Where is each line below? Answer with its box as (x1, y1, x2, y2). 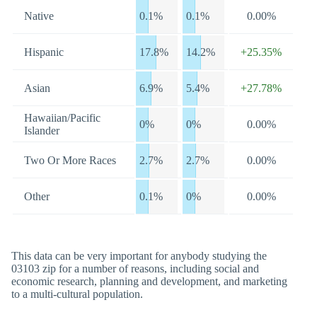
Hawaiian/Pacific (24, 112, 100, 124)
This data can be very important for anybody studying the (11, 250, 267, 262)
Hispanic (24, 46, 64, 58)
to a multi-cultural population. (11, 288, 143, 300)
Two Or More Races (24, 154, 116, 166)
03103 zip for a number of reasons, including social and (11, 263, 259, 275)
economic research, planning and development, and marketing (11, 275, 287, 287)
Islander (24, 125, 59, 137)
